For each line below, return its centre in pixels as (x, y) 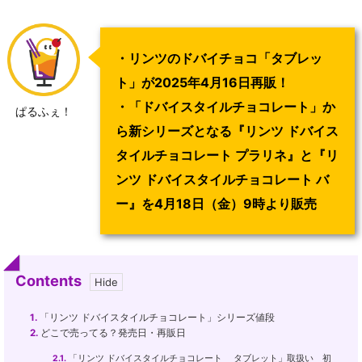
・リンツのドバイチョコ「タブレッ (219, 59)
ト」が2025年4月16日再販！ (202, 83)
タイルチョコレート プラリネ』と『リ (227, 156)
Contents (48, 281)
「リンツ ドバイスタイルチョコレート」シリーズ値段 (156, 318)
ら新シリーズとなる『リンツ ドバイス (227, 131)
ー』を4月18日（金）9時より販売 (216, 204)
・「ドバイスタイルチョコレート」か (225, 107)
